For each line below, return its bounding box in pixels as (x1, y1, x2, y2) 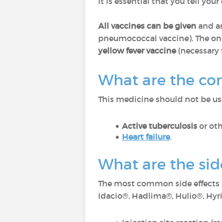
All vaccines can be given (98, 21, 196, 31)
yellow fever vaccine (98, 46, 176, 55)
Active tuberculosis (121, 121, 199, 131)
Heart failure (121, 132, 170, 142)
